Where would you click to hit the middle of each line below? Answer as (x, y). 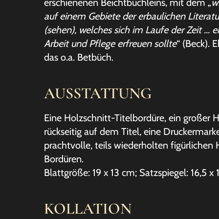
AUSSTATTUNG (98, 93)
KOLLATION (88, 208)
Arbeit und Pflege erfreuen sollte (110, 44)
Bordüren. (64, 159)
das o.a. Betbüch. (79, 57)
